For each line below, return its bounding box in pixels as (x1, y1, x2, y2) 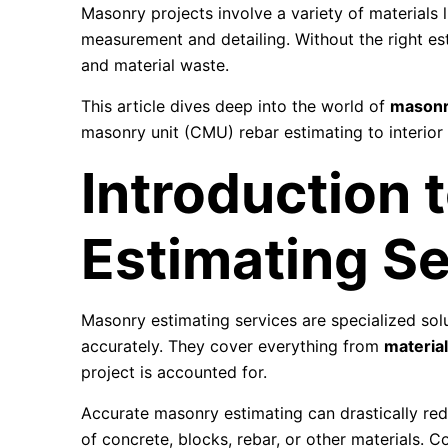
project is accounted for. (81, 362, 268, 382)
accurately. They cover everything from (81, 336, 385, 356)
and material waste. (81, 55, 230, 75)
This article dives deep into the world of (81, 96, 391, 116)
